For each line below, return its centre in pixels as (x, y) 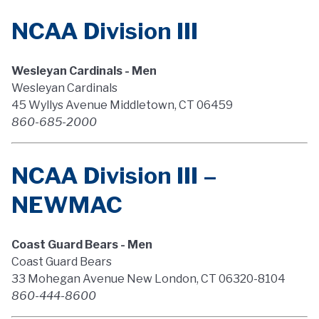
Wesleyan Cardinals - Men (84, 71)
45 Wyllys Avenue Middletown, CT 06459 (122, 105)
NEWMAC (67, 205)
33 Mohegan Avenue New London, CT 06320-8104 (148, 279)
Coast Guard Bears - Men (82, 245)
